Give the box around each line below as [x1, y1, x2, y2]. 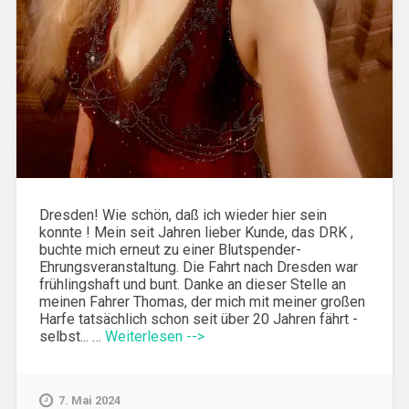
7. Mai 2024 [58, 393, 121, 407]
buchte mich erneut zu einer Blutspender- [38, 240, 301, 258]
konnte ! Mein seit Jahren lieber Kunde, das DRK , [38, 223, 353, 241]
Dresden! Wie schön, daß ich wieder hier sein [38, 205, 327, 224]
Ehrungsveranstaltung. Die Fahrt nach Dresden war [38, 257, 358, 276]
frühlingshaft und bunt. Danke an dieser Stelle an [38, 275, 346, 293]
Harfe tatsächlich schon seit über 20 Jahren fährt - [38, 309, 358, 328]
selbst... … [38, 327, 105, 345]
